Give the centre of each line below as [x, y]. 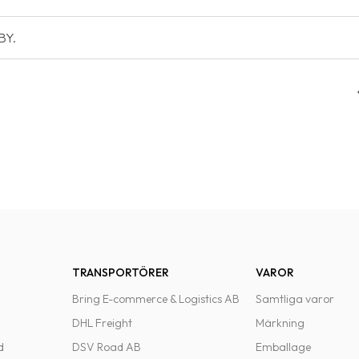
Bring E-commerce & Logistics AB [156, 299]
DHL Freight [103, 323]
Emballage [284, 347]
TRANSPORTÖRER [121, 272]
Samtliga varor [295, 299]
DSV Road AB [107, 347]
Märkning [280, 323]
